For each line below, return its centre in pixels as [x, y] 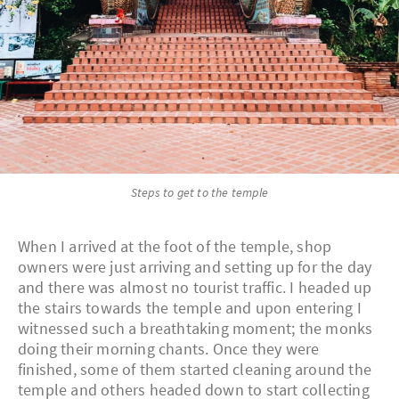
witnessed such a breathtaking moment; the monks [195, 329]
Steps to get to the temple [199, 193]
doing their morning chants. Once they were [169, 349]
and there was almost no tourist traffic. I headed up [195, 288]
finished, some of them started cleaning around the [195, 370]
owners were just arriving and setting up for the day [195, 267]
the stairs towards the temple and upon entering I [190, 308]
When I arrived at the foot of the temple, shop [175, 247]
